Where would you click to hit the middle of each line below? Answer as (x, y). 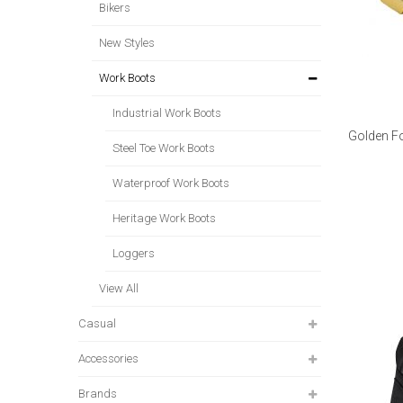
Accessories (108, 358)
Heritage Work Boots (164, 218)
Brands (98, 393)
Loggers (134, 253)
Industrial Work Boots (167, 112)
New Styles (127, 42)
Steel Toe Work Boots (164, 148)
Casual (97, 323)
